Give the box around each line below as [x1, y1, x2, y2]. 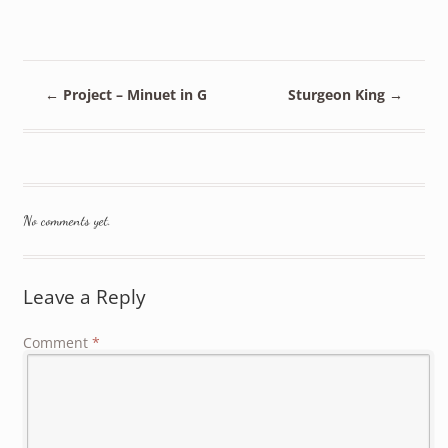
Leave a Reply [22, 283, 146, 311]
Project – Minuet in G [59, 84, 208, 104]
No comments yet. [22, 212, 111, 230]
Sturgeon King [287, 84, 389, 104]
